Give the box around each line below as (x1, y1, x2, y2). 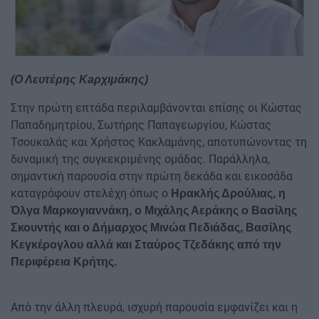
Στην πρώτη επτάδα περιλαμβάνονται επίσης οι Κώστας (11, 101, 302, 115)
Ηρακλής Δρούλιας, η (171, 187, 286, 200)
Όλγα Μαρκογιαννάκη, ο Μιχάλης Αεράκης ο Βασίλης (11, 204, 297, 217)
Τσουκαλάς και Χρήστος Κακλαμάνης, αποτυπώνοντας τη (11, 135, 307, 150)
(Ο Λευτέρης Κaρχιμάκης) (11, 73, 148, 86)
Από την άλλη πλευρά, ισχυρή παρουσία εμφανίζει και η (11, 300, 298, 315)
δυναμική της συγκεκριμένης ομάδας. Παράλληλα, (11, 152, 270, 167)
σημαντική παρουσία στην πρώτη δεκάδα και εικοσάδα (11, 169, 293, 184)
